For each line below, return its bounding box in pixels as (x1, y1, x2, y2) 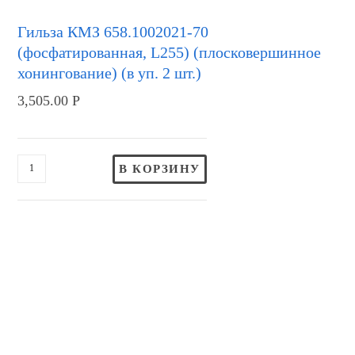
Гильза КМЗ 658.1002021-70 (17, 22, 209, 40)
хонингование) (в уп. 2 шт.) (17, 63, 202, 82)
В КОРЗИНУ (119, 162, 200, 175)
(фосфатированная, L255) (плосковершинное (17, 43, 322, 61)
